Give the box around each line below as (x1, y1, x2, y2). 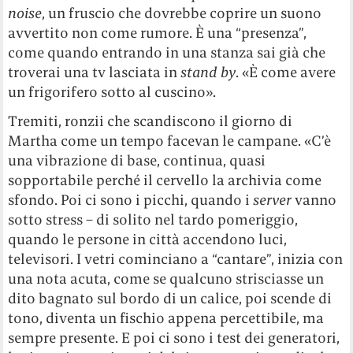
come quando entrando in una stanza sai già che (8, 43, 326, 62)
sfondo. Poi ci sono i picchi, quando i (8, 191, 254, 210)
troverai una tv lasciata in (8, 63, 181, 82)
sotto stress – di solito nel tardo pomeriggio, (8, 210, 299, 229)
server (253, 191, 292, 210)
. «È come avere (236, 63, 336, 82)
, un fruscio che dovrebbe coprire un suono (42, 4, 322, 23)
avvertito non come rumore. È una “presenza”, (8, 24, 307, 43)
